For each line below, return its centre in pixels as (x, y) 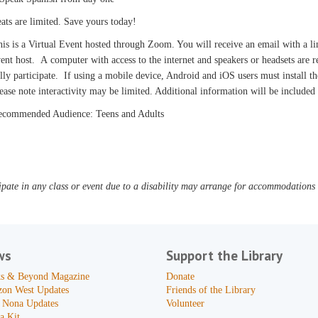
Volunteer (185, 303)
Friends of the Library (210, 290)
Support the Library (224, 256)
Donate (180, 276)
